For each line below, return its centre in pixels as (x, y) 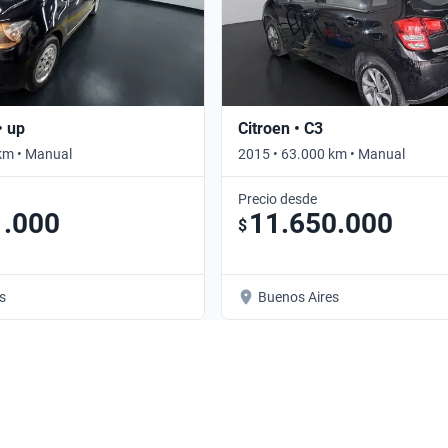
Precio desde (277, 198)
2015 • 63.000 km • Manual (321, 153)
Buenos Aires (298, 296)
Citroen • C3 (280, 128)
